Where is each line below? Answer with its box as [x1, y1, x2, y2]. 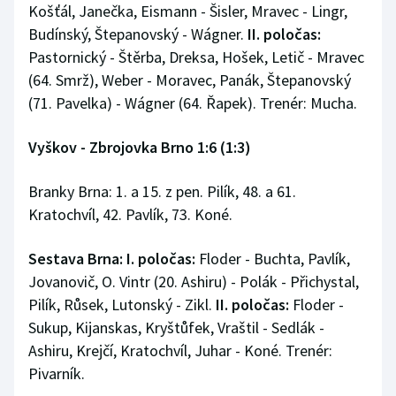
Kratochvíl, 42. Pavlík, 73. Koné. [28, 204, 232, 225]
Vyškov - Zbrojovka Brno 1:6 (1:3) [28, 137, 251, 158]
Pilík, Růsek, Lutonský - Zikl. [28, 294, 216, 316]
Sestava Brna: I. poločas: [28, 248, 195, 270]
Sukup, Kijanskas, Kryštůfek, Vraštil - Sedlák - [28, 317, 324, 339]
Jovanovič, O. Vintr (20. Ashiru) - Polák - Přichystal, [28, 271, 359, 293]
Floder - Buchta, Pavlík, [195, 248, 350, 270]
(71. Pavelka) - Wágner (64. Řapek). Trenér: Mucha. [28, 93, 357, 114]
